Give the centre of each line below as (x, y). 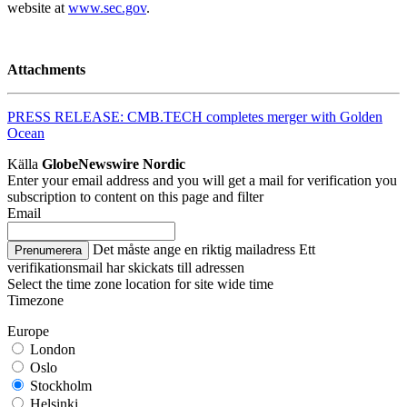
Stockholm (59, 385)
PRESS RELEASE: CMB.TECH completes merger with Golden (195, 116)
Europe (28, 331)
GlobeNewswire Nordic (114, 164)
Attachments (46, 69)
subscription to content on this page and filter (135, 196)
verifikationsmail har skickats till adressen (126, 267)
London (51, 349)
